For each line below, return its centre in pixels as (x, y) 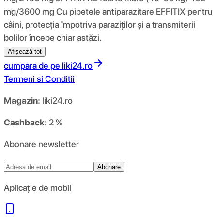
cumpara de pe (32, 65)
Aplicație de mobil (38, 187)
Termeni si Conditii (39, 78)
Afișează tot (25, 51)
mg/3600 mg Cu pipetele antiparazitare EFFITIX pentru (108, 11)
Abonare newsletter (41, 144)
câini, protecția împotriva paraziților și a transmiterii (100, 24)
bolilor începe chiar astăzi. (53, 37)
